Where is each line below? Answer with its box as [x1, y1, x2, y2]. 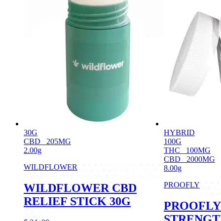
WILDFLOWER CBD [24, 181, 137, 194]
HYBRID [164, 128, 195, 137]
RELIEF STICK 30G [24, 194, 131, 208]
